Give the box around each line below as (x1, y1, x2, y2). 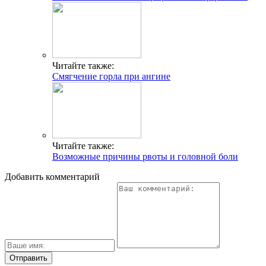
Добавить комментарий (5, 172, 100, 182)
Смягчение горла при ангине (52, 71, 170, 82)
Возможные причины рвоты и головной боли (52, 151, 238, 162)
